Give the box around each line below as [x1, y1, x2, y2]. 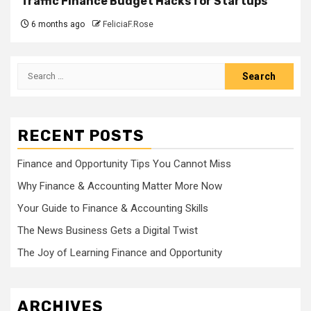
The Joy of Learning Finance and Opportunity [17, 246, 222, 259]
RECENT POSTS [17, 126, 144, 145]
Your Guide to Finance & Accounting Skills [17, 201, 208, 215]
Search [17, 63, 54, 77]
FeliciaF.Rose [103, 19, 153, 29]
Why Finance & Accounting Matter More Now [17, 179, 222, 192]
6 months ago [29, 19, 85, 29]
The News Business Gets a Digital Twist [17, 224, 198, 237]
